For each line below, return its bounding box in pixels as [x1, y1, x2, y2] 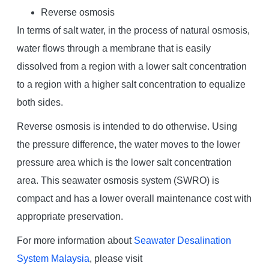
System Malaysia [16, 253, 89, 264]
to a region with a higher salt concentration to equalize [16, 79, 246, 89]
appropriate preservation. [16, 211, 123, 222]
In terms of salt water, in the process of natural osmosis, [16, 25, 250, 35]
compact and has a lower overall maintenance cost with [16, 193, 252, 204]
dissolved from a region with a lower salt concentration [16, 61, 247, 71]
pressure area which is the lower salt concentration [16, 157, 232, 168]
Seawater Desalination [133, 235, 231, 246]
